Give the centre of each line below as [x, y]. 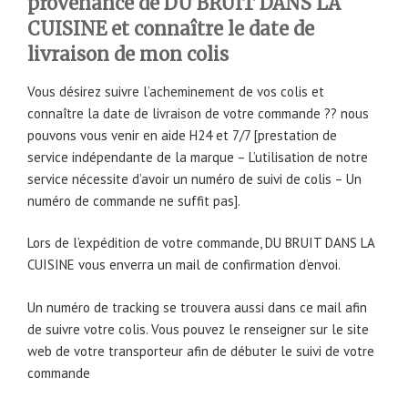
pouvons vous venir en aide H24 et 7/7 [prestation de [182, 135]
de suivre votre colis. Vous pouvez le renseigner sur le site [198, 329]
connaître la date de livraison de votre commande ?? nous [198, 113]
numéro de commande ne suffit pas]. [134, 200]
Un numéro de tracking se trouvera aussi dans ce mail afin [197, 307]
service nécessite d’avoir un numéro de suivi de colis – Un [194, 178]
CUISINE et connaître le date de [171, 28]
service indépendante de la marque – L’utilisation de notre [198, 157]
